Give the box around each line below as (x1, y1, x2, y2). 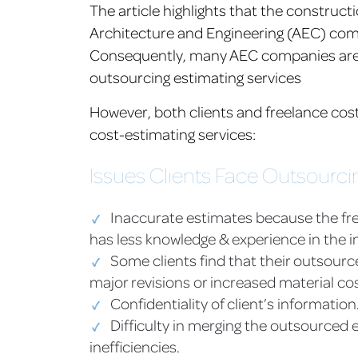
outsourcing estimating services (89, 67, 301, 87)
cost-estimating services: (89, 124, 256, 144)
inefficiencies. (89, 336, 180, 356)
